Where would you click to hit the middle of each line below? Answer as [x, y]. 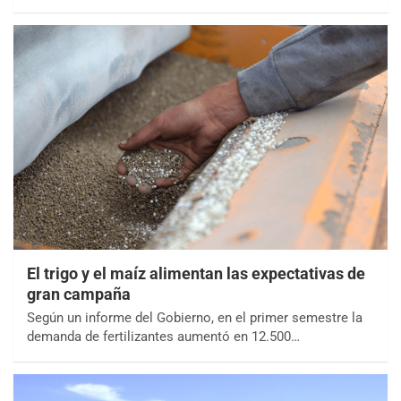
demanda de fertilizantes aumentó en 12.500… [163, 336]
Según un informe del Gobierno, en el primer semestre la [195, 317]
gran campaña [79, 294]
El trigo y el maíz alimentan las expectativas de [196, 273]
